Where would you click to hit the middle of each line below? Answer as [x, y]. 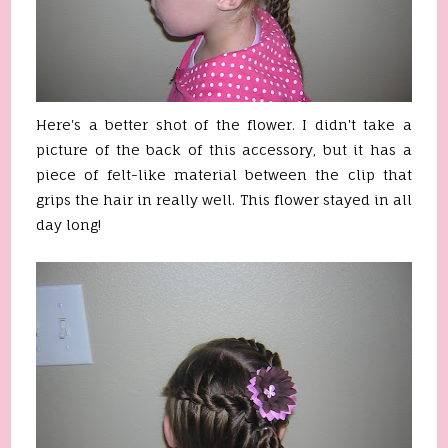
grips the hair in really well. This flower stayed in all [224, 199]
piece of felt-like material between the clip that [224, 174]
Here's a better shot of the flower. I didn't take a [224, 124]
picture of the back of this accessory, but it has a [224, 149]
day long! [69, 224]
